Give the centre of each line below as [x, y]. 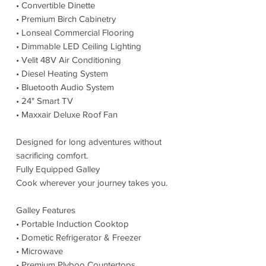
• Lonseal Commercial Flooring [75, 32]
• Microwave [39, 251]
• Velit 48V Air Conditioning [69, 59]
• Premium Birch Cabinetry [66, 18]
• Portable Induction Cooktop [72, 223]
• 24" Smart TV [45, 100]
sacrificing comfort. [52, 155]
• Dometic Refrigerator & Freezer [79, 237]
